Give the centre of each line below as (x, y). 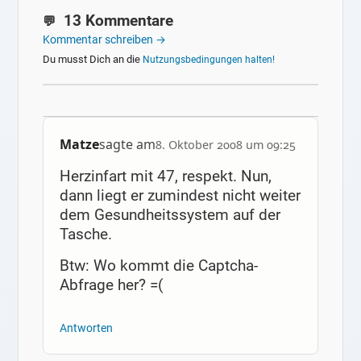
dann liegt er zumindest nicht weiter (180, 195)
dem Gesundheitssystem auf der (170, 214)
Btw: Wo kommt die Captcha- (158, 266)
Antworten (86, 328)
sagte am (127, 144)
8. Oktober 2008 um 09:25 (225, 144)
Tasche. (85, 234)
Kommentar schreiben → (105, 39)
